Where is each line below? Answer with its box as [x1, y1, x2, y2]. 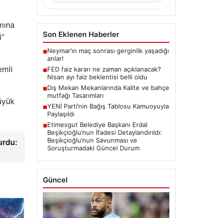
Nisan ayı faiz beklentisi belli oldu [47, 73, 147, 81]
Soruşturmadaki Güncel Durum [47, 144, 140, 152]
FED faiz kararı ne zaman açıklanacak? [47, 65, 161, 73]
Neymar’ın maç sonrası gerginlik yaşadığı [47, 47, 169, 55]
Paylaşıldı [47, 110, 74, 118]
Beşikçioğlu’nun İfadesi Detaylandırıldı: [47, 128, 162, 137]
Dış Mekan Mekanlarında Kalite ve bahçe [47, 84, 169, 92]
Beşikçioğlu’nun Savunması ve [47, 136, 137, 145]
